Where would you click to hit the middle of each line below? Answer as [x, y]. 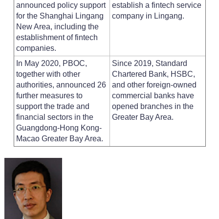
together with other [48, 74]
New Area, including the [57, 27]
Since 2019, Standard [149, 63]
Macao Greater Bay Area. [59, 139]
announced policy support [61, 5]
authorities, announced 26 [61, 85]
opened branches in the [153, 106]
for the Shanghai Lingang [60, 16]
